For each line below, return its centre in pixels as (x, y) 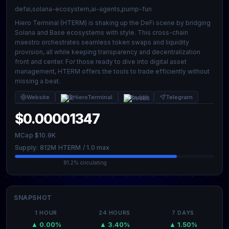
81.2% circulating (85, 163)
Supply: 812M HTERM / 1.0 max (62, 147)
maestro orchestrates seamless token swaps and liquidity (102, 42)
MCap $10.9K (36, 135)
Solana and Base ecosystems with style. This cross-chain (101, 32)
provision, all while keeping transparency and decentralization (108, 52)
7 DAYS (183, 213)
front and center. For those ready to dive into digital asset (101, 62)
